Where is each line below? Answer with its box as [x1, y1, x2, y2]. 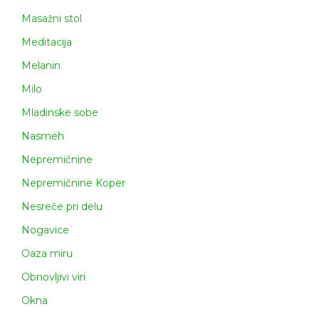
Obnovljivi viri [21, 271, 85, 284]
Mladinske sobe [21, 106, 98, 120]
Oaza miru [21, 247, 73, 261]
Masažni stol [21, 12, 82, 26]
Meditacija [21, 36, 72, 49]
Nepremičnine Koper [21, 177, 125, 190]
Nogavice [21, 224, 69, 237]
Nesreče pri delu [21, 200, 103, 214]
